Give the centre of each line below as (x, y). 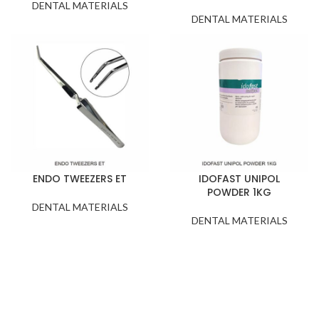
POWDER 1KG (239, 192)
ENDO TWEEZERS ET (80, 179)
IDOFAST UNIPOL (239, 179)
